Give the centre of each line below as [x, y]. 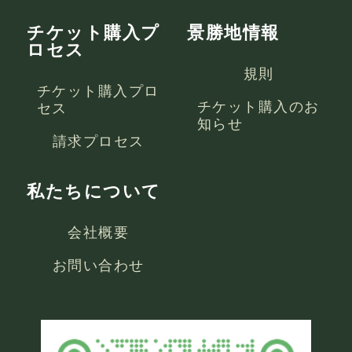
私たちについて [94, 191]
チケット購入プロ [98, 91]
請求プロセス [98, 141]
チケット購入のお [258, 106]
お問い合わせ [98, 265]
